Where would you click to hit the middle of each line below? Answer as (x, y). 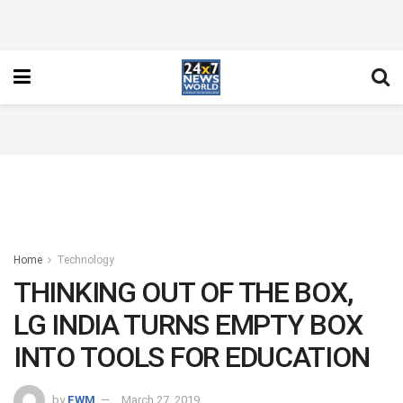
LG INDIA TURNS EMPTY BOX (188, 325)
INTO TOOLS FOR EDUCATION (192, 357)
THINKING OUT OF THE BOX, (183, 292)
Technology (85, 260)
